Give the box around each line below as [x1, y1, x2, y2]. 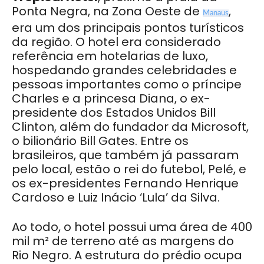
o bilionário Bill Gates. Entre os [12, 133, 189, 150]
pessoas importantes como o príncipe [12, 76, 242, 93]
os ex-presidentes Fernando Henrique [12, 175, 239, 192]
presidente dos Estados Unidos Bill [12, 104, 216, 121]
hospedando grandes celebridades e [12, 62, 237, 79]
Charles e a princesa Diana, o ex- [12, 90, 210, 107]
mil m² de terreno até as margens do [12, 233, 234, 250]
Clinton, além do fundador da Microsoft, [12, 118, 249, 136]
